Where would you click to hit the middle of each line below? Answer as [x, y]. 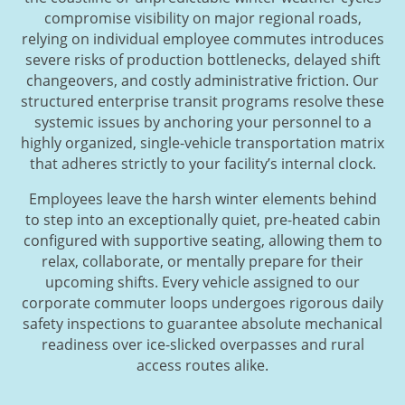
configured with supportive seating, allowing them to [202, 240]
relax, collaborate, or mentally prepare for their [202, 261]
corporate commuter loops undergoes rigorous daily [202, 302]
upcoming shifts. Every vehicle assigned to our [202, 282]
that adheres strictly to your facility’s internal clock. [202, 163]
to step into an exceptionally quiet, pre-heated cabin [202, 219]
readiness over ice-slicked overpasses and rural [202, 344]
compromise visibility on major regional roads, [202, 18]
